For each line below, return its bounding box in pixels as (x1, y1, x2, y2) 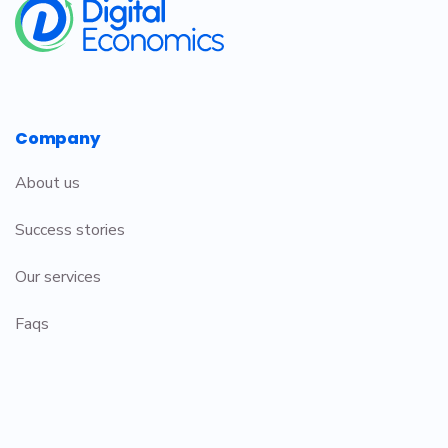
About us (15, 171, 80, 194)
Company (15, 126, 100, 150)
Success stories (15, 218, 125, 241)
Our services (15, 265, 101, 288)
